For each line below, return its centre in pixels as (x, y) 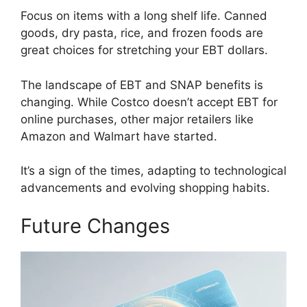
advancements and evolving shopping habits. (145, 188)
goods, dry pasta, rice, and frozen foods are (142, 33)
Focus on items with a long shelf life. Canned (144, 16)
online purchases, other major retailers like (137, 119)
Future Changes (95, 225)
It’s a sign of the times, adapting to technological (153, 171)
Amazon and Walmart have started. (119, 136)
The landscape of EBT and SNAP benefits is (142, 85)
